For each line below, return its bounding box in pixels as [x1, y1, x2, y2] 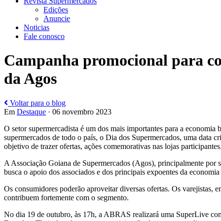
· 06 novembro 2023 [46, 107, 111, 116]
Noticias [24, 23, 49, 32]
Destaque [17, 107, 46, 116]
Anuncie [43, 14, 70, 23]
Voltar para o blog [8, 98, 66, 107]
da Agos [4, 70, 57, 88]
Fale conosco [24, 32, 65, 40]
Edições [43, 5, 68, 14]
